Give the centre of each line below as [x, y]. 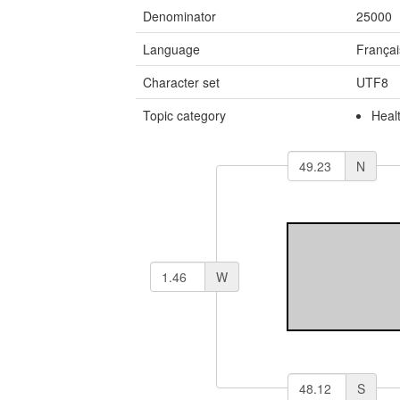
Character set [181, 82]
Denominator [179, 16]
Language [171, 49]
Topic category [184, 115]
